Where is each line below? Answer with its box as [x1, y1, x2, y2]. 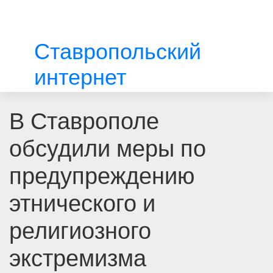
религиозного [9, 214, 151, 247]
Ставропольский [34, 37, 201, 66]
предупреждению [9, 160, 195, 192]
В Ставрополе [9, 105, 159, 137]
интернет [34, 62, 126, 92]
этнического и [9, 187, 155, 219]
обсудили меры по [9, 132, 206, 165]
